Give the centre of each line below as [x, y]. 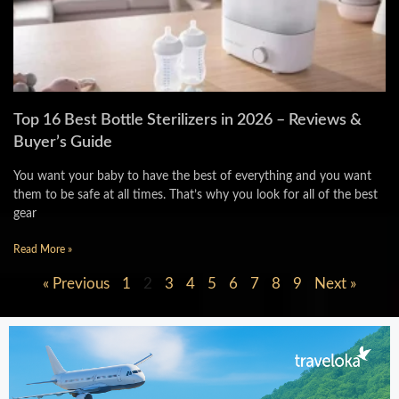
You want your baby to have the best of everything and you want [192, 176]
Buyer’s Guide [63, 142]
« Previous [76, 284]
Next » [335, 284]
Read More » [43, 249]
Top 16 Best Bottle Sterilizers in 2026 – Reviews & [187, 120]
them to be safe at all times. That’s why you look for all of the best [195, 195]
